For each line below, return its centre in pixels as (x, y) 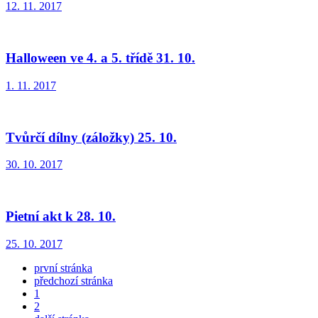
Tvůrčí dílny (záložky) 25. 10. (91, 137)
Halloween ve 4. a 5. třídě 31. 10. (100, 58)
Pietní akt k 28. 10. (61, 216)
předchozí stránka (73, 280)
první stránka (63, 268)
